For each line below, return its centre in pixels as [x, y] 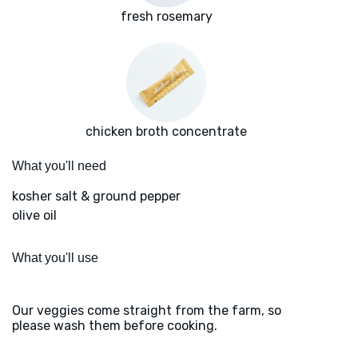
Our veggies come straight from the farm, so [147, 311]
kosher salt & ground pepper [96, 197]
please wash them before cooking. [115, 326]
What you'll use [55, 258]
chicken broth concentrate [166, 132]
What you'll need [59, 166]
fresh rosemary [166, 17]
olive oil [34, 216]
